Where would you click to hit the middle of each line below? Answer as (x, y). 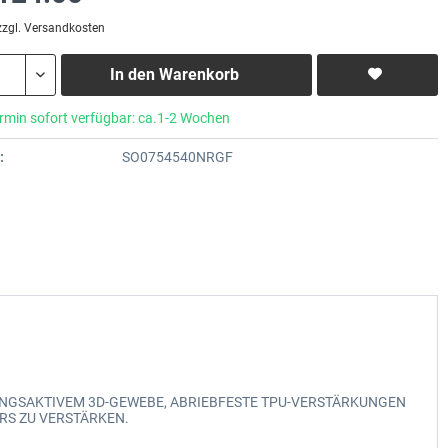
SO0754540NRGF (177, 156)
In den (132, 74)
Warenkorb (198, 74)
